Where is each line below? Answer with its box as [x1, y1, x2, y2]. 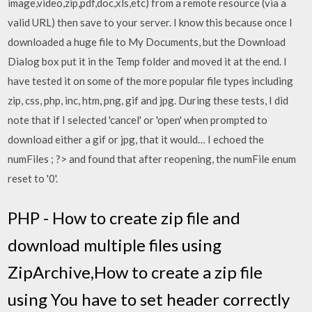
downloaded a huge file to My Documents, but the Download [8, 36, 286, 48]
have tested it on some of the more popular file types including [8, 75, 294, 87]
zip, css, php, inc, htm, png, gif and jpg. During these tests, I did [8, 94, 289, 107]
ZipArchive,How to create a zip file [8, 261, 263, 282]
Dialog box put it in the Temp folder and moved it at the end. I [8, 55, 288, 68]
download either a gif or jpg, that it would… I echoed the [8, 133, 265, 146]
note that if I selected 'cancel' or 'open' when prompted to [8, 114, 268, 126]
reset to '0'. [8, 172, 58, 185]
